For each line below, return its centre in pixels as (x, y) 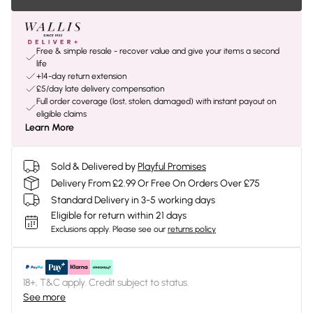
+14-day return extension (81, 76)
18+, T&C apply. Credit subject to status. (106, 283)
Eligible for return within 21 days (119, 216)
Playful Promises (172, 166)
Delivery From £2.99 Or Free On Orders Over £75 (155, 183)
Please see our (139, 229)
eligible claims (61, 114)
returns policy (192, 229)
